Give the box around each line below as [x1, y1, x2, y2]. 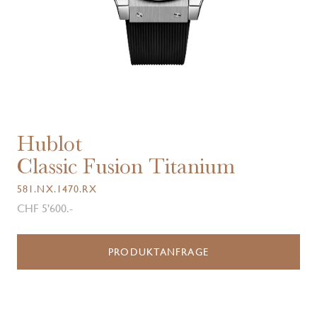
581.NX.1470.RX [17, 183, 97, 195]
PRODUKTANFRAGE [108, 246, 209, 258]
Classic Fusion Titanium [17, 153, 235, 179]
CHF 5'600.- [17, 202, 73, 215]
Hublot [17, 130, 82, 156]
